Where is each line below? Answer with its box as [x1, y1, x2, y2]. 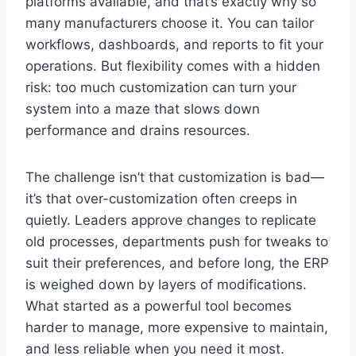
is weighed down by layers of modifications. [25, 276, 307, 292]
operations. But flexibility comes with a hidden [25, 57, 320, 74]
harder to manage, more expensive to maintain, [25, 319, 328, 335]
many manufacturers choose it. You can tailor [25, 14, 314, 31]
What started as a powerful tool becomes [25, 297, 292, 314]
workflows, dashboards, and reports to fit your [25, 36, 323, 52]
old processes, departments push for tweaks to [25, 233, 328, 250]
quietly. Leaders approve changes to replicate [25, 211, 316, 228]
